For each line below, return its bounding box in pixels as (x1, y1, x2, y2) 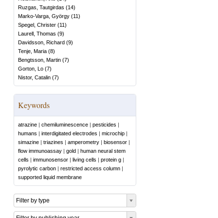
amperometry (68, 139, 99, 145)
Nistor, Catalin (18, 74, 51, 80)
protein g (101, 157, 121, 163)
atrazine (18, 122, 37, 127)
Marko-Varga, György (18, 13, 70, 19)
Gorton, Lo (18, 66, 43, 72)
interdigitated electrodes (41, 130, 97, 136)
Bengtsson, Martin (18, 57, 61, 63)
